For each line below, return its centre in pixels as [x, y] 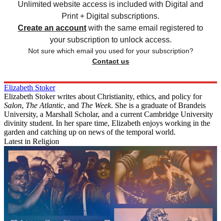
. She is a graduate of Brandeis [158, 106]
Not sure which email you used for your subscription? [110, 51]
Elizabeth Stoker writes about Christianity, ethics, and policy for [103, 97]
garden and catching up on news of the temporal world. [90, 132]
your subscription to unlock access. [110, 40]
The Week [96, 106]
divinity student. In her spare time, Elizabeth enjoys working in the [107, 123]
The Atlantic [45, 106]
